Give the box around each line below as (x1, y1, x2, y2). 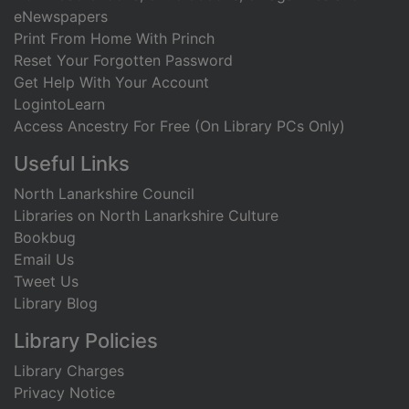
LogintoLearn (14, 95, 105, 114)
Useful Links (14, 152, 130, 176)
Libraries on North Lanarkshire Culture (14, 206, 278, 225)
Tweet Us (14, 272, 79, 291)
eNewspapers (14, 7, 108, 26)
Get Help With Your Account (14, 73, 209, 92)
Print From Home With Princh (14, 29, 215, 48)
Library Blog (14, 294, 98, 313)
